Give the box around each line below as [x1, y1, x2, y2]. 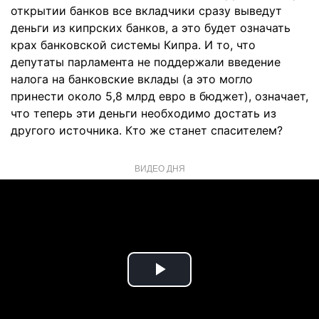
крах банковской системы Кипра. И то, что [11, 38, 256, 52]
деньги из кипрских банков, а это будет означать [11, 21, 291, 35]
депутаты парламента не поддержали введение [11, 55, 281, 69]
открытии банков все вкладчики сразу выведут [11, 4, 282, 18]
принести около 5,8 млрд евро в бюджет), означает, [11, 89, 308, 103]
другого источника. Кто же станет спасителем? [11, 123, 283, 137]
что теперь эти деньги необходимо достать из [11, 106, 276, 120]
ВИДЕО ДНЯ [134, 162, 185, 174]
